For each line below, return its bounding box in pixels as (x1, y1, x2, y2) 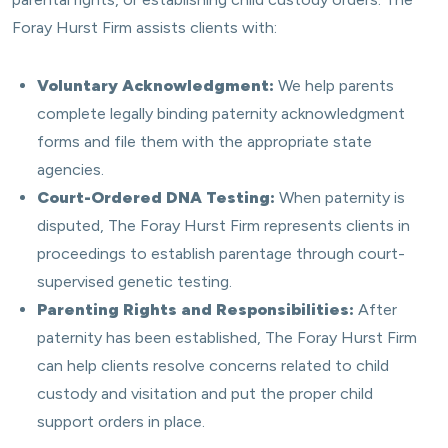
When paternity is (275, 188, 405, 207)
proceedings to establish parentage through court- (37, 244, 405, 263)
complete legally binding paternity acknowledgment (37, 104, 405, 123)
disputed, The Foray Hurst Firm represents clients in (37, 216, 410, 235)
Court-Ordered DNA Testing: (37, 188, 275, 207)
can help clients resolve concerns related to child (37, 356, 389, 375)
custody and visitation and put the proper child (37, 384, 373, 403)
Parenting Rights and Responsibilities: (37, 300, 354, 319)
